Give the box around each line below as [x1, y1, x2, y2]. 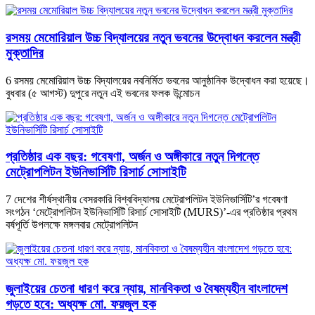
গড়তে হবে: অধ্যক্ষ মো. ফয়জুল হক [6, 296, 156, 311]
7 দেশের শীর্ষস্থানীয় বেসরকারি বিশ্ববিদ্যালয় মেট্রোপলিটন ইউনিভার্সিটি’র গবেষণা [6, 193, 288, 206]
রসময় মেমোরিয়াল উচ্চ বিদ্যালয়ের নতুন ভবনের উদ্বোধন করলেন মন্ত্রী [6, 30, 300, 45]
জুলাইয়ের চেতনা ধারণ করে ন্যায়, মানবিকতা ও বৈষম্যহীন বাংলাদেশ [6, 281, 288, 296]
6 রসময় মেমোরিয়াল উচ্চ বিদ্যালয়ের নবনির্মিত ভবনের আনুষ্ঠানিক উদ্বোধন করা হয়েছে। [6, 74, 309, 86]
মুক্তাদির [6, 45, 44, 60]
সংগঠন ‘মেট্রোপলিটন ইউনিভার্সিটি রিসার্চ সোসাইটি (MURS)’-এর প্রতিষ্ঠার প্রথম [6, 206, 297, 219]
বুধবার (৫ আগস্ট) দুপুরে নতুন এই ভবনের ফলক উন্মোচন [6, 86, 200, 99]
